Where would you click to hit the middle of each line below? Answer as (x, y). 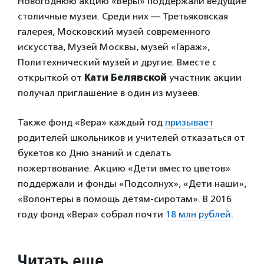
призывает (189, 122)
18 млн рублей (198, 214)
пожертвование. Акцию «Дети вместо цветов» (124, 168)
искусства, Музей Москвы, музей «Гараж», (114, 47)
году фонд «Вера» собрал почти (92, 214)
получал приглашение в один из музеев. (109, 93)
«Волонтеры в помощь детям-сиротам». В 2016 (125, 199)
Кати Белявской (126, 77)
